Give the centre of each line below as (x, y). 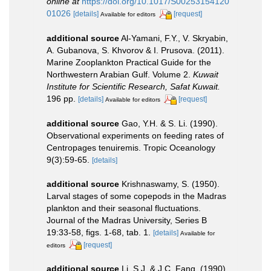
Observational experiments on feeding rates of (135, 135)
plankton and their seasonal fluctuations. (124, 208)
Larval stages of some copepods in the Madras (136, 196)
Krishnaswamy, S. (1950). (171, 184)
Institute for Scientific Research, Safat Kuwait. (133, 86)
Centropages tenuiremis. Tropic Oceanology (131, 147)
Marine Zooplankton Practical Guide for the (129, 62)
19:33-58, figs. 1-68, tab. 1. (99, 232)
